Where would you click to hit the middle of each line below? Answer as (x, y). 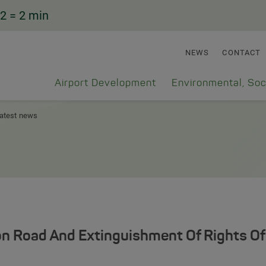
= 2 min (29, 15)
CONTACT (242, 53)
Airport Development (105, 83)
